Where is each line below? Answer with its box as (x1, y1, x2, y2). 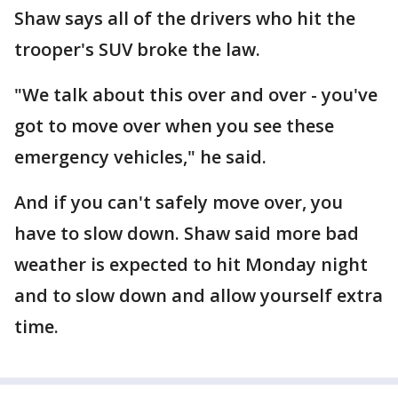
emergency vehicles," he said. (14, 145, 267, 169)
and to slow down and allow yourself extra (14, 283, 383, 307)
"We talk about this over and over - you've (14, 83, 378, 107)
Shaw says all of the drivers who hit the (14, 6, 355, 30)
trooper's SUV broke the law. (14, 37, 260, 61)
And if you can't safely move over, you (14, 190, 343, 214)
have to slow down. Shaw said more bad (14, 221, 359, 245)
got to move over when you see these (14, 114, 334, 138)
